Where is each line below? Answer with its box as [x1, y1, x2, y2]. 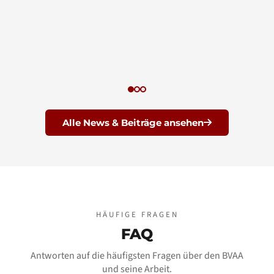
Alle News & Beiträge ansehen [62, 117, 204, 128]
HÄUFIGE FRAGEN [95, 209, 179, 220]
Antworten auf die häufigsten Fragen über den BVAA [31, 249, 243, 262]
